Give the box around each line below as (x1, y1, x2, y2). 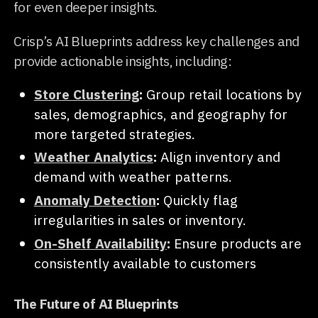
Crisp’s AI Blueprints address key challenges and (13, 31, 300, 50)
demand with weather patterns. (33, 168, 232, 186)
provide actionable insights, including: (13, 51, 232, 70)
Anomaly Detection (33, 191, 156, 209)
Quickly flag (159, 191, 238, 209)
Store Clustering (33, 84, 139, 103)
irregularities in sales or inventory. (33, 211, 246, 229)
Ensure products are (170, 234, 302, 252)
